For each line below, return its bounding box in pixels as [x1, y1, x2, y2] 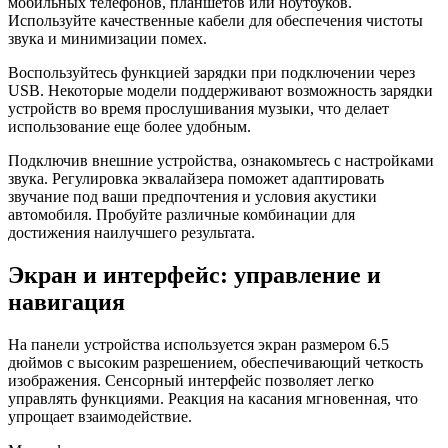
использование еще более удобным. [8, 117, 251, 135]
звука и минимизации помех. [8, 29, 207, 47]
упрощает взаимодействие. [8, 407, 192, 425]
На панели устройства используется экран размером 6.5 [8, 335, 389, 353]
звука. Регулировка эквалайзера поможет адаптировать [8, 169, 384, 187]
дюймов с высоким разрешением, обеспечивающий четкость [8, 353, 423, 371]
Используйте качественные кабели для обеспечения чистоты [8, 11, 423, 29]
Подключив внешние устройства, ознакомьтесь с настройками [8, 151, 434, 169]
